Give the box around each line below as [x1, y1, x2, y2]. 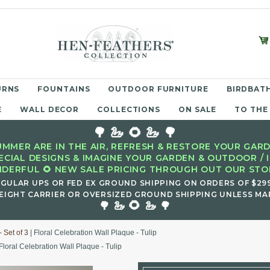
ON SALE [178, 105, 217, 114]
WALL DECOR [20, 105, 80, 114]
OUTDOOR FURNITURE [108, 84, 209, 93]
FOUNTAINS [37, 84, 90, 93]
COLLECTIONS [97, 105, 161, 114]
